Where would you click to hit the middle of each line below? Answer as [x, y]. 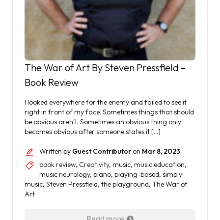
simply [172, 174]
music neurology [65, 174]
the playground [125, 184]
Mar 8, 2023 [161, 151]
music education [159, 165]
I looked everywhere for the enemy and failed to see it [106, 102]
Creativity [94, 165]
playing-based [137, 174]
